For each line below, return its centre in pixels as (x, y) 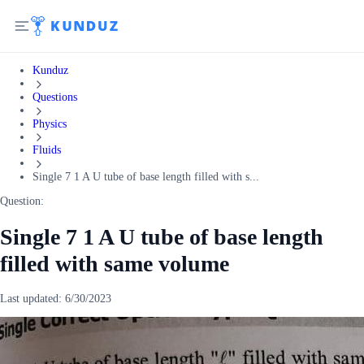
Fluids (47, 150)
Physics (50, 123)
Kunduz (50, 70)
